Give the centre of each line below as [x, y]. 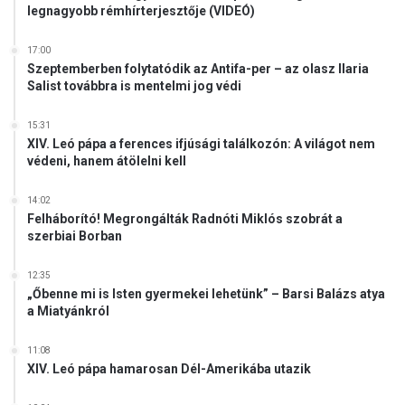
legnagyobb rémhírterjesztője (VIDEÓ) [141, 10]
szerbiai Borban [75, 235]
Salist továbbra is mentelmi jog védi [134, 85]
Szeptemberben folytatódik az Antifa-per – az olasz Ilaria [198, 68]
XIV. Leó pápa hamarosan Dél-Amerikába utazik [169, 368]
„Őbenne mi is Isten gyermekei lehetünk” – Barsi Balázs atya [206, 293]
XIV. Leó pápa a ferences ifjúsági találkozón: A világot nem [201, 143]
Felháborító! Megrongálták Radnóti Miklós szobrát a [185, 218]
